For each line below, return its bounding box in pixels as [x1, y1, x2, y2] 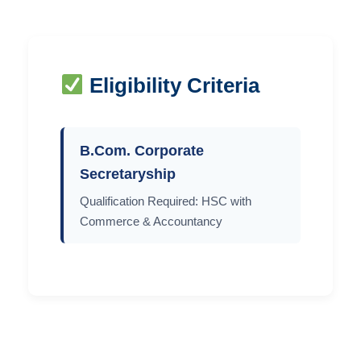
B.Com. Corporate [80, 142, 204, 159]
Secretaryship [80, 165, 176, 182]
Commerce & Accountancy [80, 214, 222, 228]
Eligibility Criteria [84, 73, 260, 97]
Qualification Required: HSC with [80, 193, 251, 208]
